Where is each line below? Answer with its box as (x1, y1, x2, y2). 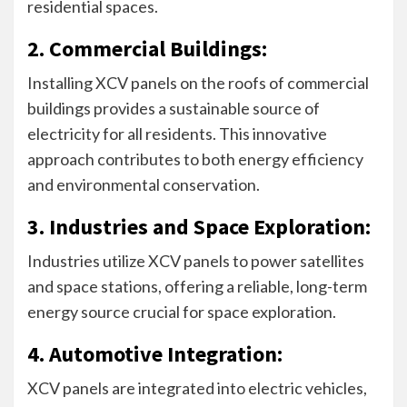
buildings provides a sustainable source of (27, 97, 320, 118)
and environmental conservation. (27, 174, 260, 194)
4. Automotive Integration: (27, 339, 283, 368)
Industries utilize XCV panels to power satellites (27, 250, 364, 271)
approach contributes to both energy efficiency (27, 148, 363, 169)
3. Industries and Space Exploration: (27, 212, 371, 241)
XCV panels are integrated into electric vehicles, (27, 377, 367, 398)
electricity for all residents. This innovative (27, 123, 327, 144)
